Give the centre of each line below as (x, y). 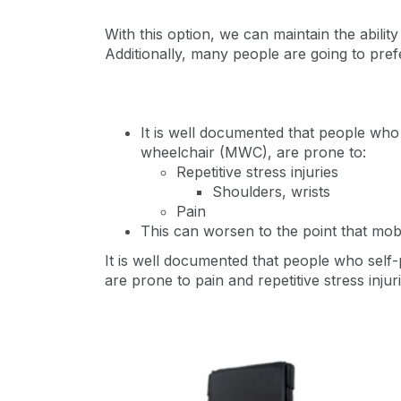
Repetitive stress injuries (257, 172)
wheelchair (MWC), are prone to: (253, 152)
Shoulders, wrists (271, 192)
